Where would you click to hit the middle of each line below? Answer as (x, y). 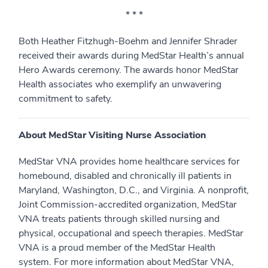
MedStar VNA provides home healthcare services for (129, 162)
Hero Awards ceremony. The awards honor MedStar (129, 70)
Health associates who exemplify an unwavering (120, 84)
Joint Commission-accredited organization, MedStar (128, 205)
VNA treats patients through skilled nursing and (119, 219)
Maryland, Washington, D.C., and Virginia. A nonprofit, (134, 190)
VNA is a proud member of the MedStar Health (117, 248)
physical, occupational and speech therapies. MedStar (131, 233)
